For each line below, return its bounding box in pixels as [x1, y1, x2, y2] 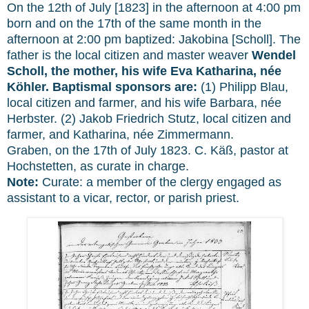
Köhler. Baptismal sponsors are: [7, 79, 197, 94]
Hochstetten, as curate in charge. [7, 159, 189, 173]
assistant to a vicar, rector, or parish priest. [7, 190, 239, 205]
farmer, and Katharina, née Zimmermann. [7, 127, 234, 141]
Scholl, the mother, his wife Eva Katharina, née [7, 63, 281, 78]
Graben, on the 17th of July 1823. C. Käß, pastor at [7, 143, 288, 157]
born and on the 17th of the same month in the [7, 16, 261, 30]
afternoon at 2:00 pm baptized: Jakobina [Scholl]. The [7, 32, 301, 46]
